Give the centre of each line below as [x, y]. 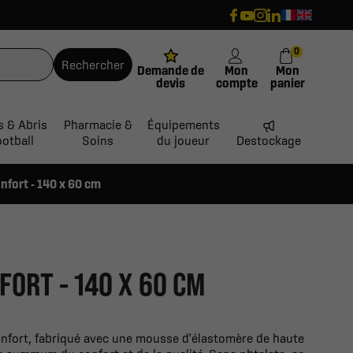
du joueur [184, 141]
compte [236, 82]
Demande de [171, 70]
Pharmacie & [98, 125]
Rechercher [93, 64]
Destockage [268, 141]
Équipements [183, 125]
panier [287, 82]
